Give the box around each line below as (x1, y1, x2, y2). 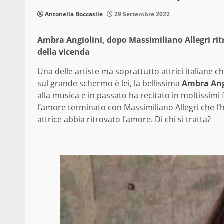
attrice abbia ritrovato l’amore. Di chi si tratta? (37, 114, 211, 125)
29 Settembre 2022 (113, 10, 170, 19)
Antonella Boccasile (45, 10, 103, 19)
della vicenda (37, 46, 90, 58)
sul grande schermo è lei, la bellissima (37, 78, 182, 89)
